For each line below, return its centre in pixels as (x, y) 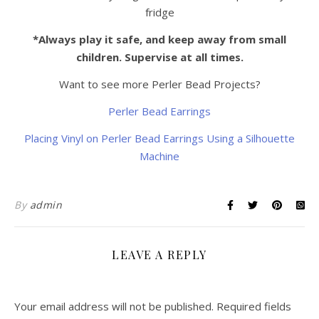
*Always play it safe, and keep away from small (159, 40)
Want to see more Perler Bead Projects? (159, 84)
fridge (159, 12)
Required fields (254, 307)
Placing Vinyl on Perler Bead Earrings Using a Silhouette (159, 138)
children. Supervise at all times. (159, 57)
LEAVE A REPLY (159, 255)
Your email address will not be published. (114, 307)
